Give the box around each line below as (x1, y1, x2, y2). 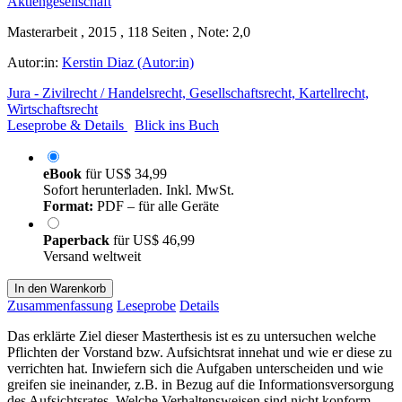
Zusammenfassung (7, 297, 113, 313)
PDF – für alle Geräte (93, 197, 219, 214)
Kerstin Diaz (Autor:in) (62, 54, 194, 70)
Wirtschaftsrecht (7, 100, 98, 117)
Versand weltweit (43, 248, 141, 264)
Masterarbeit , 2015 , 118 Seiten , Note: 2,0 (7, 23, 250, 39)
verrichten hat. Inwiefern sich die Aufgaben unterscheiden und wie (7, 360, 383, 376)
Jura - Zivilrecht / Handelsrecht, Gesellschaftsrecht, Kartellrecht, (7, 84, 369, 100)
